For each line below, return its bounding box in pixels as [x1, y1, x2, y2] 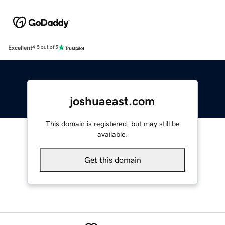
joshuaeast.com [70, 95, 155, 107]
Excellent [8, 44, 32, 51]
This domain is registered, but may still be [45, 120, 180, 127]
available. [97, 130, 128, 138]
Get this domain [84, 155, 141, 164]
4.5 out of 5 [32, 45, 58, 50]
